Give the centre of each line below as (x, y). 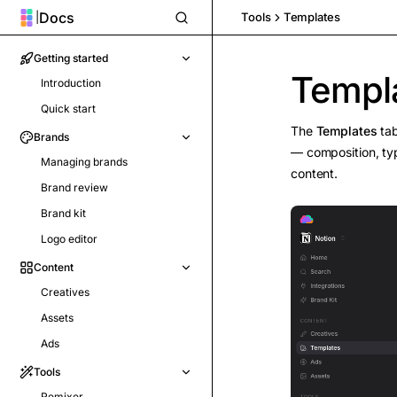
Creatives (65, 292)
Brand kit (63, 213)
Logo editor (69, 239)
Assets (57, 318)
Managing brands (84, 162)
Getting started (71, 58)
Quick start (68, 109)
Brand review (74, 187)
